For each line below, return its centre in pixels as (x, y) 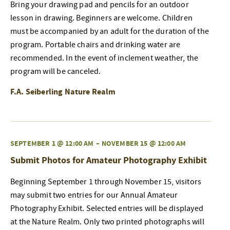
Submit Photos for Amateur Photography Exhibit (109, 160)
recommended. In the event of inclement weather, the (104, 58)
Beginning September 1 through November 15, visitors (106, 181)
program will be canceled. (56, 71)
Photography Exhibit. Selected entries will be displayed (107, 208)
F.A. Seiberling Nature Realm (63, 92)
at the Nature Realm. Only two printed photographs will (107, 222)
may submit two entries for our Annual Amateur (94, 195)
